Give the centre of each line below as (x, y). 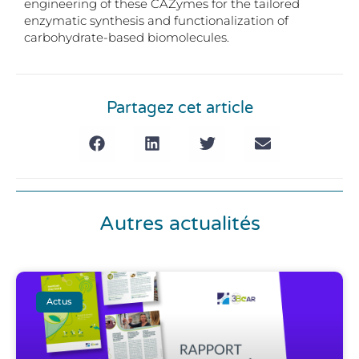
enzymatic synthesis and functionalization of (156, 21)
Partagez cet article (179, 108)
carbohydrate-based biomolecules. (127, 38)
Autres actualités (179, 223)
